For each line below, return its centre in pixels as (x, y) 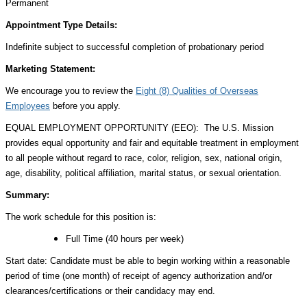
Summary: (27, 195)
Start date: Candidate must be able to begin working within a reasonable (148, 261)
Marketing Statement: (50, 69)
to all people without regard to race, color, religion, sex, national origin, (144, 158)
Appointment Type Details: (61, 25)
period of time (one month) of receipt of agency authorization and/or (139, 276)
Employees (28, 106)
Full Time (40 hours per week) (125, 239)
